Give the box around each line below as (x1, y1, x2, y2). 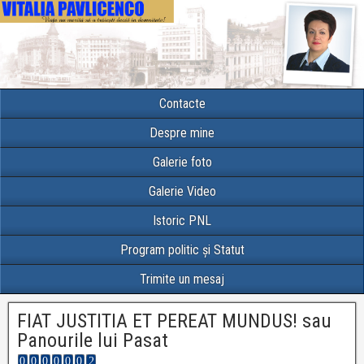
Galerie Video (148, 184, 216, 200)
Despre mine (149, 125, 214, 141)
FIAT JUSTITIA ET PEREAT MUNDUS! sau (17, 310, 331, 333)
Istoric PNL (153, 213, 211, 229)
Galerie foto (152, 154, 212, 171)
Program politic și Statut (119, 242, 245, 258)
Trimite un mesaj (140, 271, 224, 288)
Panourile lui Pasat (17, 329, 168, 353)
